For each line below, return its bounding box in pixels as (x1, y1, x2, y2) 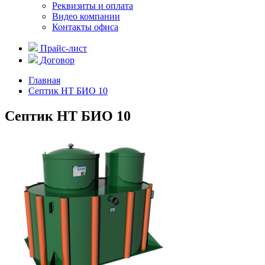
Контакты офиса (52, 22, 118, 32)
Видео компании (52, 11, 120, 21)
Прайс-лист (40, 43, 87, 53)
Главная (28, 75, 60, 85)
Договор (40, 55, 75, 65)
